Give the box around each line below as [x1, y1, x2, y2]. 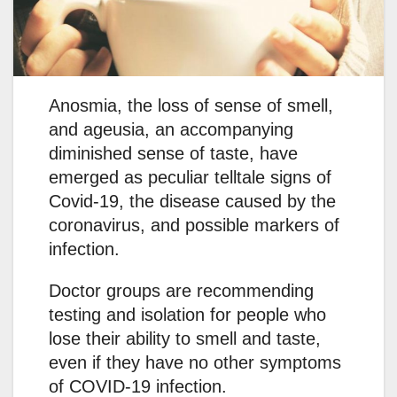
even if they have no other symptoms [49, 352, 341, 372]
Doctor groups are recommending [49, 280, 314, 300]
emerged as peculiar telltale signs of [49, 167, 331, 187]
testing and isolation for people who [49, 304, 326, 324]
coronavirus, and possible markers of [49, 214, 339, 235]
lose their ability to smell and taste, [49, 328, 321, 348]
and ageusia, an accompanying [49, 119, 293, 139]
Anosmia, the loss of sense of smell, [49, 95, 333, 115]
